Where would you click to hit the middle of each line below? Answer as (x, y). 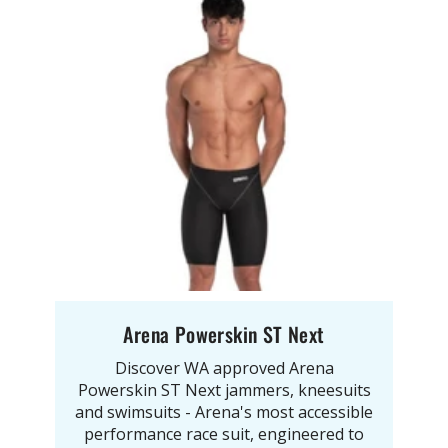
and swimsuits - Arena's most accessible (224, 412)
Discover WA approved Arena (224, 368)
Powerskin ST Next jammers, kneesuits (224, 390)
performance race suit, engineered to (224, 434)
